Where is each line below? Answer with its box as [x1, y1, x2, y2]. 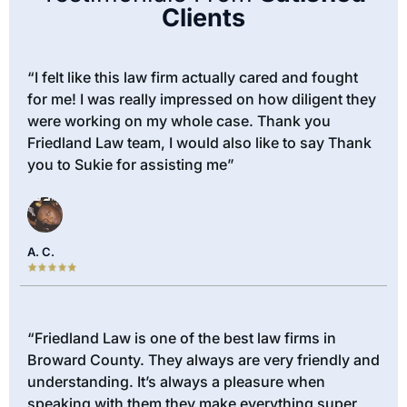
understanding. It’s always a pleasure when [27, 372, 325, 391]
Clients [162, 3, 245, 34]
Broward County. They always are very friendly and [27, 350, 380, 369]
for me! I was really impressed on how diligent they [27, 90, 376, 109]
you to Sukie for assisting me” [27, 155, 234, 174]
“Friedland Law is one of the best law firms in [27, 328, 336, 347]
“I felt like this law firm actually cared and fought [27, 68, 358, 87]
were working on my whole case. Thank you [27, 112, 331, 131]
